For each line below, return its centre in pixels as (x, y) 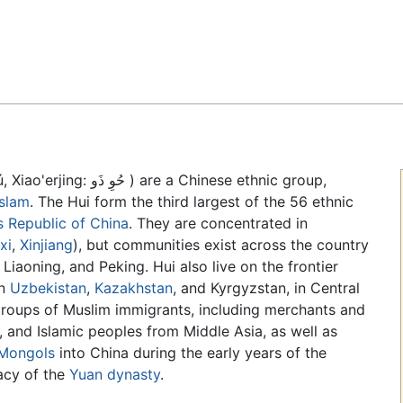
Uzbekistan (48, 288)
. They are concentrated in (218, 224)
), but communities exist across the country (221, 245)
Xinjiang (46, 245)
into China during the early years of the (191, 353)
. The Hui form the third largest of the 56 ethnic (192, 202)
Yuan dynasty (115, 375)
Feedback (58, 28)
